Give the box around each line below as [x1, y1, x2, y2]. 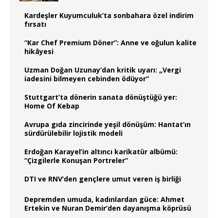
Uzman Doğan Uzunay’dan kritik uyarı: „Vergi [24, 65, 181, 74]
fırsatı [24, 19, 46, 29]
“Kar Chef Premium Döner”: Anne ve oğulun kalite [24, 37, 197, 47]
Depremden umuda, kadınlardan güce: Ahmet [24, 194, 184, 204]
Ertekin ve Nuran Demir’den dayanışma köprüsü [24, 203, 191, 213]
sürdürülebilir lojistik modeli [24, 128, 123, 138]
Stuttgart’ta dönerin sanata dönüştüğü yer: [24, 92, 177, 102]
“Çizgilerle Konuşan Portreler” [24, 155, 128, 165]
